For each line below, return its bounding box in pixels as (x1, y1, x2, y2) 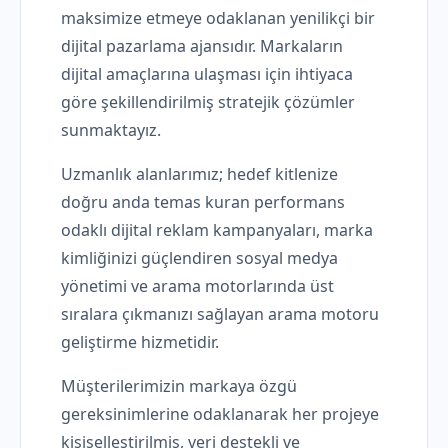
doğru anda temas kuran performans (61, 191, 345, 213)
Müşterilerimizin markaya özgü (61, 375, 297, 397)
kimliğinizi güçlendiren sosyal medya (61, 247, 338, 269)
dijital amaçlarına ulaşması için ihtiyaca (61, 63, 353, 85)
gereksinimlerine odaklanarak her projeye (61, 403, 379, 425)
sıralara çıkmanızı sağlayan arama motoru (61, 303, 379, 325)
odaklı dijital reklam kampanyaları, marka (61, 219, 373, 241)
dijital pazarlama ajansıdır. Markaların (61, 35, 343, 57)
